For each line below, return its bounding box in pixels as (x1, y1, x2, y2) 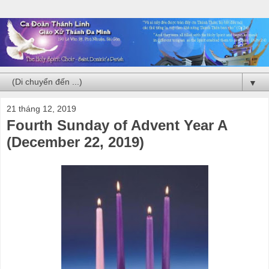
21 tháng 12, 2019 (7, 103, 76, 113)
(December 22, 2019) (7, 133, 144, 150)
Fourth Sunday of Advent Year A (7, 116, 227, 133)
